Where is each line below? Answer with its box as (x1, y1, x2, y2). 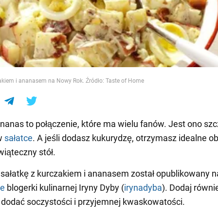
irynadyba (124, 182, 162, 193)
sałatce (4, 132, 33, 143)
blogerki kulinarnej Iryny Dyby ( (5, 182, 124, 193)
